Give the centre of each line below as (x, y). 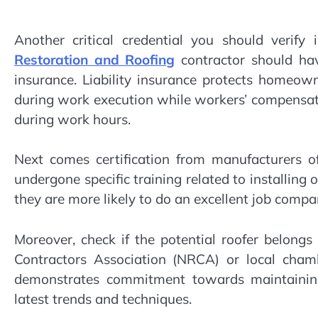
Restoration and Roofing (95, 59)
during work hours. (72, 119)
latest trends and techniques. (103, 298)
